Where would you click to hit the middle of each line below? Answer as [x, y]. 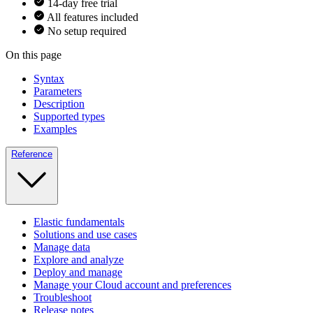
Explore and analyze [79, 260]
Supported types [69, 116]
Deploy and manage [78, 272]
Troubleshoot [63, 297]
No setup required [87, 31]
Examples [55, 129]
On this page [34, 55]
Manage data [62, 247]
